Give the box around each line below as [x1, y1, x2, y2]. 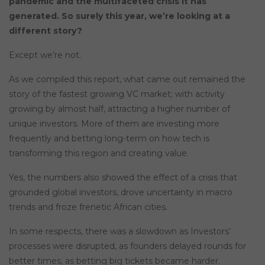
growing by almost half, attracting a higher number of [9, 104, 230, 114]
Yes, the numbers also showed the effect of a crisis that [9, 172, 237, 183]
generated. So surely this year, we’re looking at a [9, 11, 230, 21]
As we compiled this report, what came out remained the [9, 74, 245, 85]
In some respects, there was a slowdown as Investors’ [9, 226, 231, 237]
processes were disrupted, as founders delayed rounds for [9, 241, 246, 251]
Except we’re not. [9, 50, 81, 60]
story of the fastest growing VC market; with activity [9, 89, 225, 99]
